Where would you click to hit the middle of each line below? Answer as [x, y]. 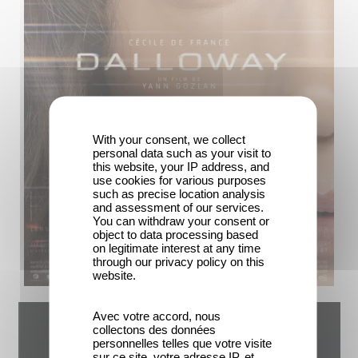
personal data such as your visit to [182, 152]
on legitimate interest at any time [177, 247]
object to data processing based [175, 234]
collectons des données [154, 329]
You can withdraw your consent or [181, 220]
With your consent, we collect [169, 139]
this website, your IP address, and [181, 166]
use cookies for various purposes [179, 179]
